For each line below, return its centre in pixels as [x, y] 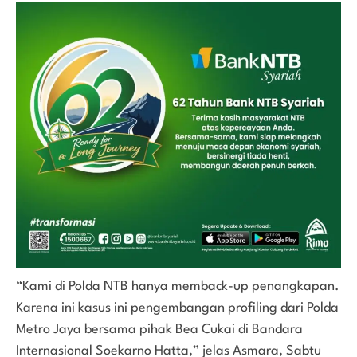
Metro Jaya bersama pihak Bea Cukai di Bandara [159, 329]
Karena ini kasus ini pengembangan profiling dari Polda [177, 308]
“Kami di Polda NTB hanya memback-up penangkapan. [178, 286]
